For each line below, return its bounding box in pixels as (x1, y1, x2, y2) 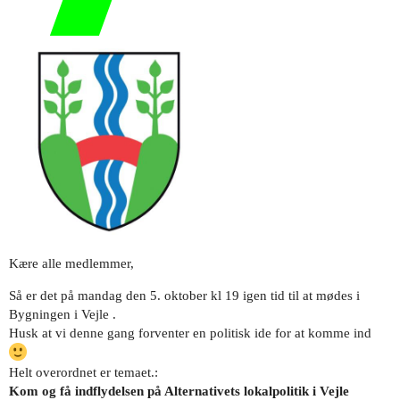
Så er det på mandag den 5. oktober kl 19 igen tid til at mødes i (9, 288, 360, 304)
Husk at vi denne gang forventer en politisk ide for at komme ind (9, 326, 371, 341)
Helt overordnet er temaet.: (9, 365, 158, 380)
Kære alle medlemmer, (9, 256, 134, 271)
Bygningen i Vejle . (9, 307, 116, 322)
